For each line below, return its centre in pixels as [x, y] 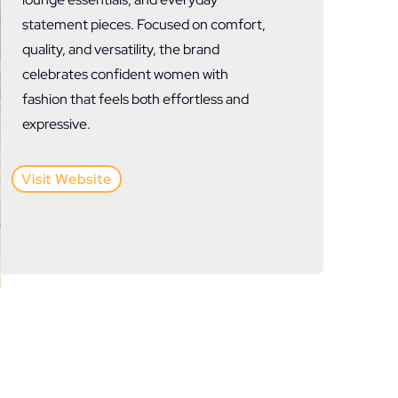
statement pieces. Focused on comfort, [144, 24]
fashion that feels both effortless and [135, 99]
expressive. [56, 124]
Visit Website [67, 179]
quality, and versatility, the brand [121, 49]
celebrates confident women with [125, 74]
